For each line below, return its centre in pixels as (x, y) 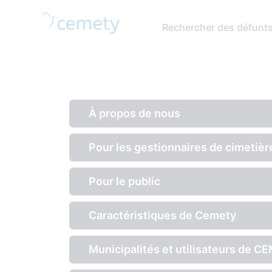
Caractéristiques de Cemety (162, 215)
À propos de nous (134, 113)
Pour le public (124, 181)
